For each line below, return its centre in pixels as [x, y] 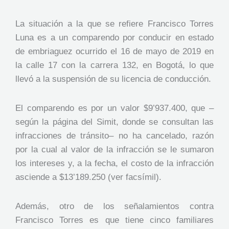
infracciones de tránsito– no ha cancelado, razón [114, 135]
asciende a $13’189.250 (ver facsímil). [88, 177]
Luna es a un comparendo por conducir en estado [114, 37]
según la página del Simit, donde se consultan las [114, 122]
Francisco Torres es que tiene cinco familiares [114, 220]
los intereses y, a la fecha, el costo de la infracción [114, 163]
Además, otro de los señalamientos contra [114, 206]
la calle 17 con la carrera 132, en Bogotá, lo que [114, 65]
